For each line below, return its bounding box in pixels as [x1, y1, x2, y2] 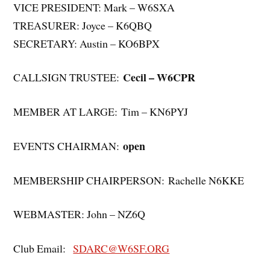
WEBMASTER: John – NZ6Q [13, 207, 146, 222]
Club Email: [13, 241, 74, 256]
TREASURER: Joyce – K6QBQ [13, 17, 152, 33]
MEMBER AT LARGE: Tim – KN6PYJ [13, 104, 189, 119]
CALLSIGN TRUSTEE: [13, 70, 124, 85]
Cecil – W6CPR [123, 69, 196, 86]
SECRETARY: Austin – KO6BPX [13, 36, 160, 51]
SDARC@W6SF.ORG [73, 241, 170, 256]
